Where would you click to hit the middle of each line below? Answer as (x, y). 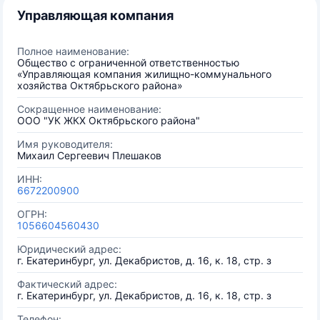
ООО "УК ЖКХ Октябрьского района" (109, 120)
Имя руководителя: (65, 144)
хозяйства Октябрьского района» (100, 85)
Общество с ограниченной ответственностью (128, 62)
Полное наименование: (73, 51)
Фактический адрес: (67, 284)
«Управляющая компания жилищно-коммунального (144, 74)
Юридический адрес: (69, 249)
